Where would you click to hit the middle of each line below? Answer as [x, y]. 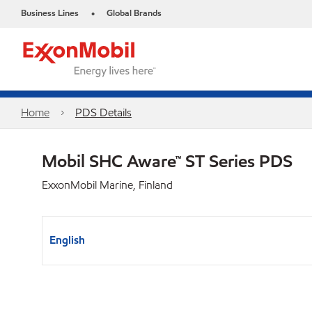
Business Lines [50, 13]
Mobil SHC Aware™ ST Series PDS [167, 161]
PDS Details [103, 112]
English [67, 240]
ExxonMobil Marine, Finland [107, 185]
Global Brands [134, 13]
